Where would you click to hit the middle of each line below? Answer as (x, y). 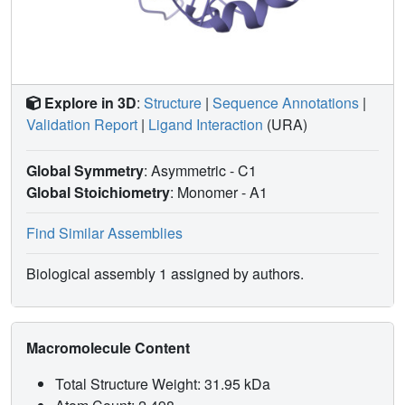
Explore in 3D (90, 103)
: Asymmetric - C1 (202, 171)
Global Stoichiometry (98, 193)
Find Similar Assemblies (104, 233)
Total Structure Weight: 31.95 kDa (165, 384)
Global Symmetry (85, 171)
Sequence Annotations (286, 103)
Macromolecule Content (110, 348)
